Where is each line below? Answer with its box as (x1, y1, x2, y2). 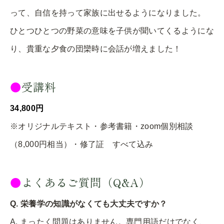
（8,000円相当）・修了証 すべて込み (10, 139, 153, 148)
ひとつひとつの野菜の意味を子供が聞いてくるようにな (10, 26, 214, 35)
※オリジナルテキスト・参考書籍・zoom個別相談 (10, 121, 193, 130)
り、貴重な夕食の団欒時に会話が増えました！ (10, 44, 181, 53)
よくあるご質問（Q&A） (21, 173, 150, 190)
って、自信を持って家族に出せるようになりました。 (10, 8, 206, 17)
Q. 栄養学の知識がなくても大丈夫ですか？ (10, 199, 167, 208)
